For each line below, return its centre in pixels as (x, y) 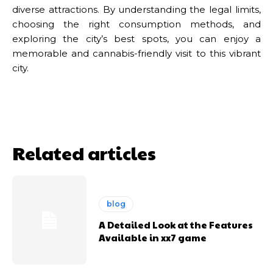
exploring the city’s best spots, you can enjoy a (136, 38)
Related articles (84, 152)
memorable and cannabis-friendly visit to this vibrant (136, 53)
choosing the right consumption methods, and (136, 24)
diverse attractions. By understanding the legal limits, (136, 9)
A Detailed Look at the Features (176, 224)
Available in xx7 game (153, 237)
